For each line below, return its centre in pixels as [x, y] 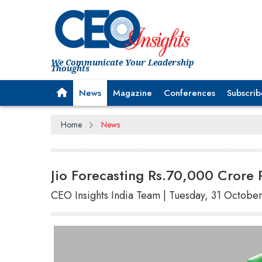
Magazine [132, 93]
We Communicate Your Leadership [123, 62]
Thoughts [70, 68]
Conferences [189, 93]
